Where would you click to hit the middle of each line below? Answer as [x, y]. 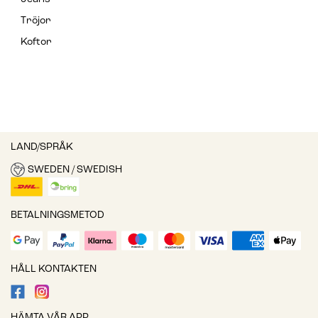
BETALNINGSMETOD [57, 216]
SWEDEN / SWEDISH [75, 170]
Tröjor [36, 21]
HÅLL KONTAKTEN [54, 270]
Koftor [36, 43]
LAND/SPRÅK [42, 148]
